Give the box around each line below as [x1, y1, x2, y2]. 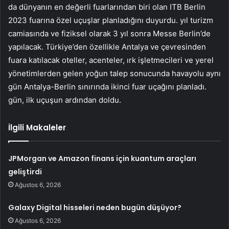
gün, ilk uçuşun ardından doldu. [8, 95, 121, 105]
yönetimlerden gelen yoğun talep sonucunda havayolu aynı [8, 68, 221, 78]
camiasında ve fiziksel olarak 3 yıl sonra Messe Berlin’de [8, 28, 211, 38]
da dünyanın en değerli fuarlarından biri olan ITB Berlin [8, 2, 205, 12]
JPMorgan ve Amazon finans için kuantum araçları [8, 153, 197, 164]
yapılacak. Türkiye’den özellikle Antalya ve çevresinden [8, 41, 206, 52]
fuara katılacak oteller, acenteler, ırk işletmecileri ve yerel [8, 55, 214, 65]
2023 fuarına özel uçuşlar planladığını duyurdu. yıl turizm [8, 15, 213, 25]
